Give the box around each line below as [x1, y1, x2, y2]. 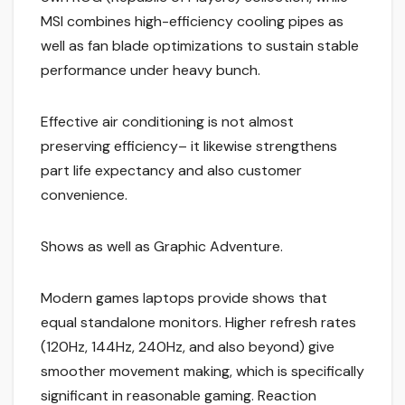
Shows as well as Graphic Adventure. [41, 237, 283, 257]
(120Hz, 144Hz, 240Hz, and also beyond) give [41, 337, 334, 357]
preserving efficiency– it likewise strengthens [41, 137, 337, 156]
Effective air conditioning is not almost [41, 112, 294, 132]
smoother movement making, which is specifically [41, 362, 364, 381]
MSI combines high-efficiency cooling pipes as [41, 12, 344, 32]
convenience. [41, 185, 127, 205]
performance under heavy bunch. [41, 61, 260, 80]
